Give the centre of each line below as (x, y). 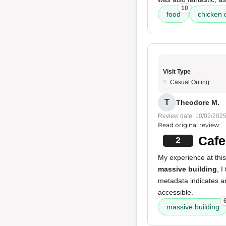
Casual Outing (190, 82)
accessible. (176, 192)
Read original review (189, 125)
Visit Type (177, 72)
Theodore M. (198, 102)
